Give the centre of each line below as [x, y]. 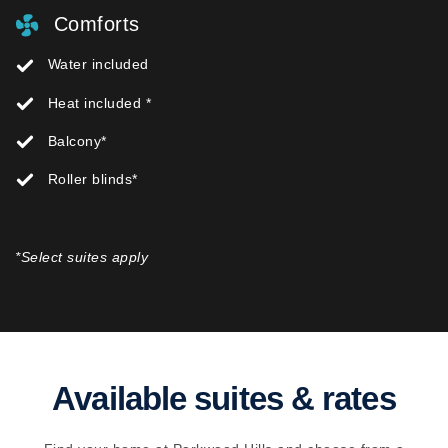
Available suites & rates [224, 399]
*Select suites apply [84, 257]
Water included [96, 64]
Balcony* [75, 140]
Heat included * [97, 102]
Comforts [93, 23]
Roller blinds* [90, 179]
